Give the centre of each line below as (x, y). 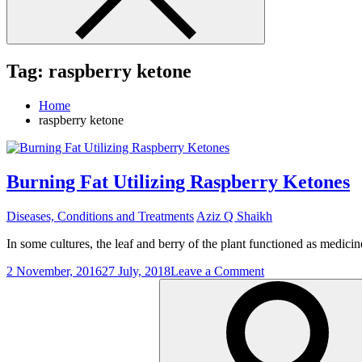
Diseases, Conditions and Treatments (100, 216)
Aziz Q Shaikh (234, 216)
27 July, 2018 (136, 271)
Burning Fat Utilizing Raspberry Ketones (178, 181)
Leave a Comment (217, 271)
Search (23, 284)
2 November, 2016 (54, 271)
